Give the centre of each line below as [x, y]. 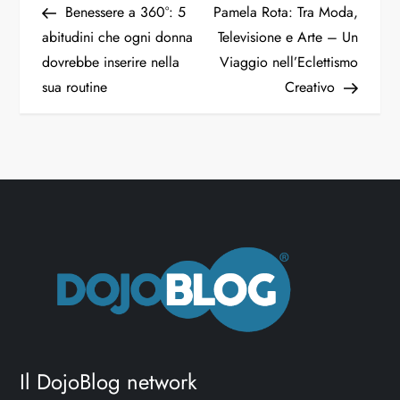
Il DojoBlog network [109, 382]
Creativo [309, 87]
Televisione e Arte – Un [287, 37]
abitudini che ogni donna [118, 37]
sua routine [75, 87]
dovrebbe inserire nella [111, 62]
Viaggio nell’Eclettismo [288, 62]
